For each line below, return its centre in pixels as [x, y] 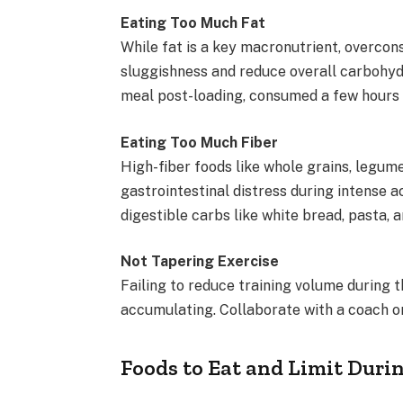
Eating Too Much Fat [193, 23]
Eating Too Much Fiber [200, 142]
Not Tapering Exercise [200, 262]
